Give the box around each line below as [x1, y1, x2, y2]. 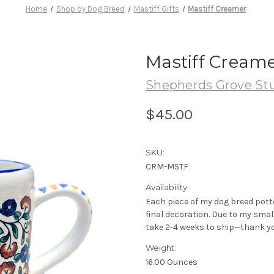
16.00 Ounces [146, 256, 198, 267]
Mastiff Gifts [133, 4, 179, 13]
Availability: [146, 182, 189, 192]
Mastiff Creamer [188, 4, 246, 13]
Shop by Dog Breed [56, 4, 125, 13]
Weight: [146, 242, 176, 253]
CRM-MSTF [146, 161, 188, 172]
